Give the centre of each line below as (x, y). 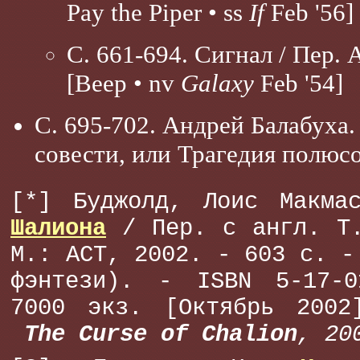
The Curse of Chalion (161, 335)
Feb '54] (299, 83)
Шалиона (58, 229)
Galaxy (217, 83)
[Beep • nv (124, 83)
